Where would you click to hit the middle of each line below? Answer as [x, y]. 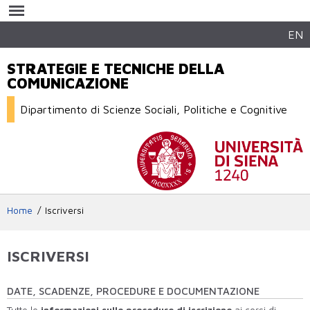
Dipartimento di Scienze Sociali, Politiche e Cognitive [154, 109]
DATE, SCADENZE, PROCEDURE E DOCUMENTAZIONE [133, 291]
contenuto [135, 19]
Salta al [129, 7]
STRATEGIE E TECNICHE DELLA [116, 69]
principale [134, 32]
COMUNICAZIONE [68, 83]
